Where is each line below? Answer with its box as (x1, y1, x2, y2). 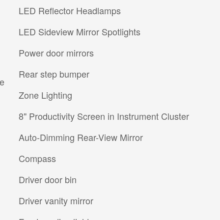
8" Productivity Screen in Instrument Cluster (19, 110, 189, 123)
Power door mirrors (19, 46, 94, 59)
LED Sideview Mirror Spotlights (19, 25, 140, 38)
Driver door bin (19, 173, 77, 186)
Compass (19, 152, 56, 165)
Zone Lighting (19, 88, 72, 102)
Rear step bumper (19, 67, 89, 81)
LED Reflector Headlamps (19, 4, 121, 17)
